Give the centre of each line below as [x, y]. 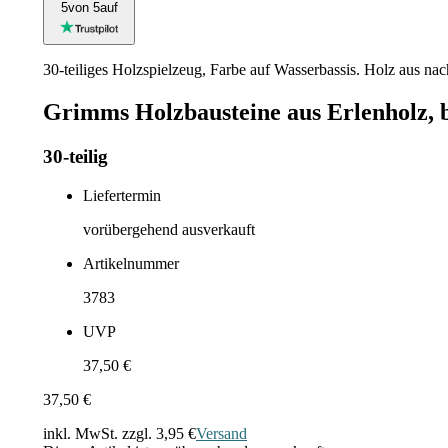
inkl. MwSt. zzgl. [99, 433]
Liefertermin [122, 195]
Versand [221, 433]
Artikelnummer [131, 263]
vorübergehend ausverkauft [169, 229]
